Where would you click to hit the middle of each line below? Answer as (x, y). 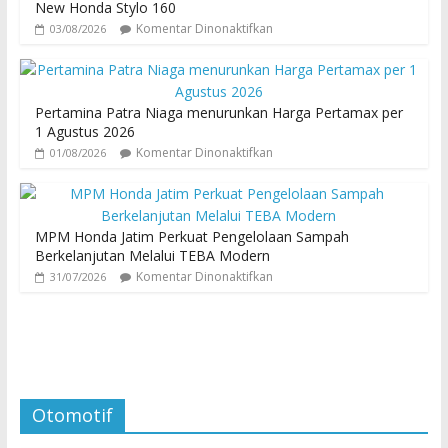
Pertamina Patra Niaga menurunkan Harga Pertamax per (218, 113)
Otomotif (72, 415)
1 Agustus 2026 (84, 132)
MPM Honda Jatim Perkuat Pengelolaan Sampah (191, 237)
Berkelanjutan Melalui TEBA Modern (152, 256)
